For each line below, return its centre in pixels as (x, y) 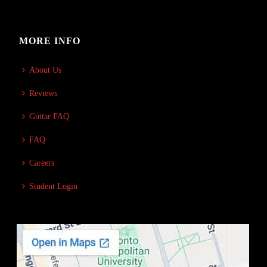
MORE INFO (50, 41)
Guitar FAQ (49, 117)
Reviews (44, 93)
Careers (42, 163)
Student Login (54, 186)
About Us (46, 70)
